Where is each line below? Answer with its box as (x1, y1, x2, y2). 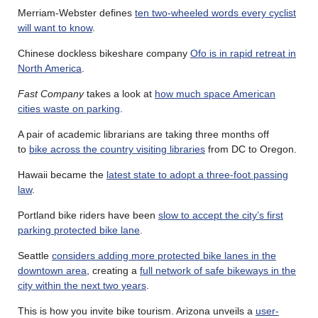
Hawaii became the (18, 169, 106, 181)
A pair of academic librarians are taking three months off (18, 128, 269, 141)
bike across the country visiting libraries (29, 143, 205, 155)
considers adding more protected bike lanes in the (52, 250, 276, 262)
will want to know (18, 22, 92, 34)
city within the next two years (18, 280, 146, 292)
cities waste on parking (18, 103, 120, 115)
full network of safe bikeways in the (140, 265, 296, 277)
